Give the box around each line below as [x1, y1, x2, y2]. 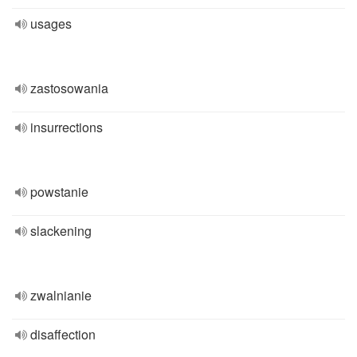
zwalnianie [30, 286, 92, 304]
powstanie [30, 182, 88, 201]
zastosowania [30, 79, 108, 97]
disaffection [30, 325, 96, 343]
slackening [30, 222, 92, 240]
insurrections [30, 118, 103, 136]
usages [30, 14, 72, 33]
